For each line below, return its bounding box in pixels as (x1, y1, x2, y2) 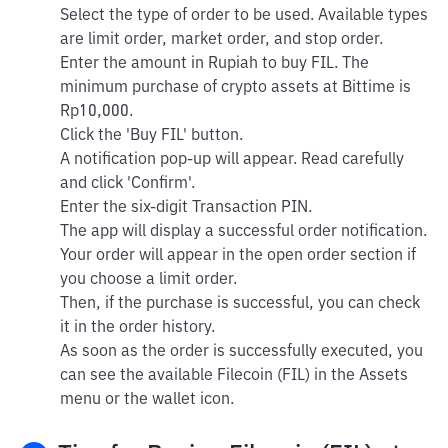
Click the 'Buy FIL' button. (60, 128, 243, 144)
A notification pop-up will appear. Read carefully (60, 152, 404, 168)
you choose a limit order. (60, 272, 237, 288)
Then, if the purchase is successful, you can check (60, 296, 420, 312)
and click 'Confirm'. (60, 176, 195, 192)
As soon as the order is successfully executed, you (60, 344, 423, 360)
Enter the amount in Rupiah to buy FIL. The (60, 56, 369, 72)
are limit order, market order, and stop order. (60, 32, 383, 48)
